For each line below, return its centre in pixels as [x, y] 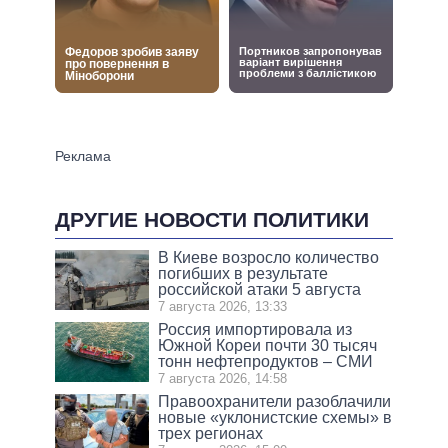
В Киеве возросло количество [269, 257]
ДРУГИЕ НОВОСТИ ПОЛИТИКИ [212, 219]
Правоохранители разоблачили [275, 401]
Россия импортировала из [255, 329]
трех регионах [211, 433]
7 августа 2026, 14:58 [223, 378]
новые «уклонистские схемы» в [275, 417]
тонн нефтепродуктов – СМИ [266, 361]
